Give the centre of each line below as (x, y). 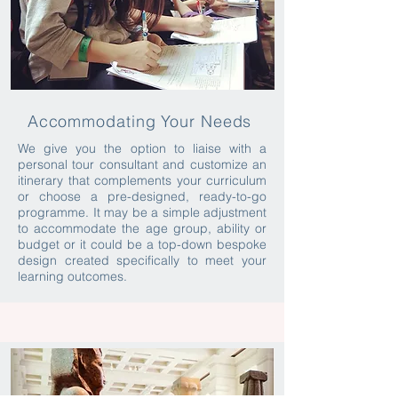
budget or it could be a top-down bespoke (142, 244)
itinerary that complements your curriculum (142, 180)
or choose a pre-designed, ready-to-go (142, 196)
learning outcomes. (74, 276)
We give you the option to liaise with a (142, 148)
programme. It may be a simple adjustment (142, 212)
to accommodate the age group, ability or (142, 228)
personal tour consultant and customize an (142, 164)
